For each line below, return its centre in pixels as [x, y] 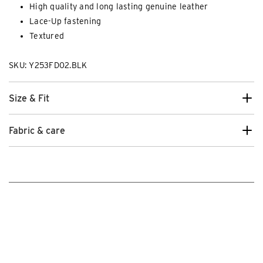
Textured [47, 36]
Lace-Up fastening [65, 21]
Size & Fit [29, 98]
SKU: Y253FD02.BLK [48, 65]
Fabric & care [37, 130]
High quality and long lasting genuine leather [119, 7]
